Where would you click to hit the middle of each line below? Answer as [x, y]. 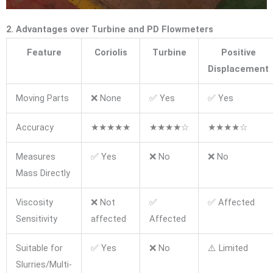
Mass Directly [43, 173]
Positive [238, 53]
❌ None [106, 98]
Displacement [238, 69]
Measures [35, 157]
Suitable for [39, 248]
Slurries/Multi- [44, 265]
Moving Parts [42, 98]
